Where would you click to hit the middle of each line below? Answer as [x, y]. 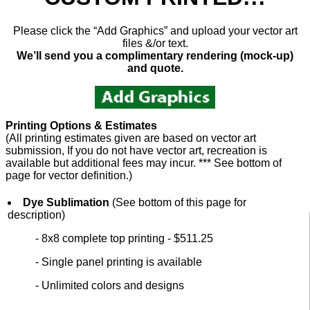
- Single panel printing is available [119, 262]
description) [36, 215]
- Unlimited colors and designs [110, 286]
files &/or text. [155, 44]
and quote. [155, 69]
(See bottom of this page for [179, 203]
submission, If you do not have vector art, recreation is [136, 151]
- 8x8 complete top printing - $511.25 [124, 239]
